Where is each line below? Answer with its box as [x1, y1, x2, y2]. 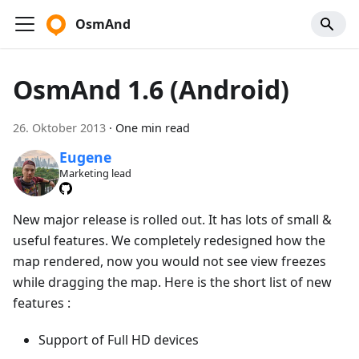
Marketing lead [58, 166, 131, 181]
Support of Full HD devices [38, 330, 199, 349]
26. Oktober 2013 [13, 120, 106, 135]
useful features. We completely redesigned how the [13, 231, 325, 249]
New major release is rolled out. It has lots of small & [13, 210, 332, 228]
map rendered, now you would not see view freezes [13, 252, 326, 270]
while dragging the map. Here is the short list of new [13, 272, 332, 291]
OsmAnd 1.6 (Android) [13, 72, 289, 107]
